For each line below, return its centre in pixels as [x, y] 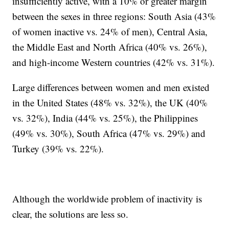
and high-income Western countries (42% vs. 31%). [114, 62]
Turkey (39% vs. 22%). [58, 149]
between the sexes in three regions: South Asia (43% [114, 16]
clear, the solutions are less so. [71, 214]
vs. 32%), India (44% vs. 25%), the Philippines [105, 118]
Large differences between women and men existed [111, 87]
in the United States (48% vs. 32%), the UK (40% [110, 103]
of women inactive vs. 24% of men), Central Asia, [110, 32]
